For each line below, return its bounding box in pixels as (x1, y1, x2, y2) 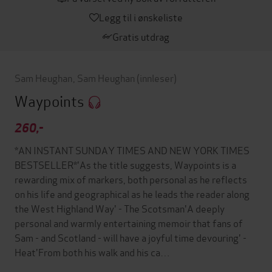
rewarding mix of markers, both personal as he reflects (15, 172, 247, 186)
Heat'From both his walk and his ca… (15, 245, 170, 259)
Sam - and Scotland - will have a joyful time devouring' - (15, 230, 246, 245)
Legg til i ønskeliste (99, 10, 183, 24)
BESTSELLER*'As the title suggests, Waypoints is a (15, 157, 236, 172)
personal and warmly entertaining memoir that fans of (15, 216, 243, 230)
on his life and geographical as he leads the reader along (15, 186, 250, 201)
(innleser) (136, 70, 177, 84)
